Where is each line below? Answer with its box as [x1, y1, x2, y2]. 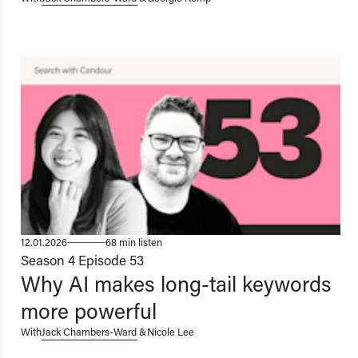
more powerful [21, 296, 157, 325]
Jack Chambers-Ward [42, 325, 137, 339]
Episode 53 [78, 251, 144, 269]
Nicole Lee [147, 325, 194, 339]
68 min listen [105, 236, 162, 249]
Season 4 [21, 251, 75, 269]
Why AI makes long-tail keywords [21, 269, 332, 298]
